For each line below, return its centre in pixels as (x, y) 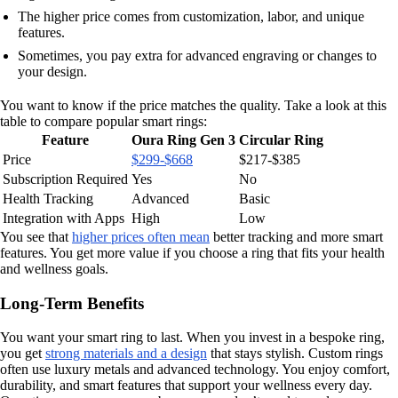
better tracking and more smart (296, 236)
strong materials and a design (126, 354)
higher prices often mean (141, 236)
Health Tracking (48, 198)
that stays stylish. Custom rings (295, 354)
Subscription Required (65, 179)
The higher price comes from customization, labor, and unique (191, 16)
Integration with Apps (64, 218)
